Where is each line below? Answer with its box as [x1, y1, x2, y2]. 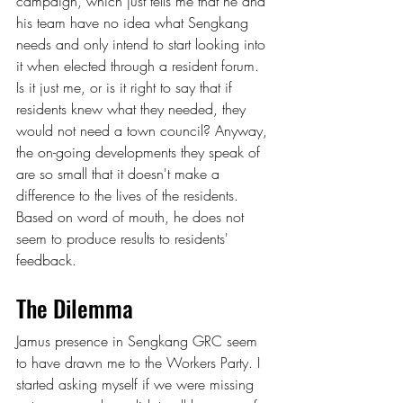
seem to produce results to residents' [16, 228, 233, 248]
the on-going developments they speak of [16, 141, 264, 162]
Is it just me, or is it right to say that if [16, 76, 237, 97]
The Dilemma [16, 290, 133, 326]
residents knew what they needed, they [16, 98, 250, 119]
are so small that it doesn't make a [16, 163, 224, 184]
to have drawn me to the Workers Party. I [16, 352, 264, 372]
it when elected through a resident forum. [16, 55, 264, 76]
